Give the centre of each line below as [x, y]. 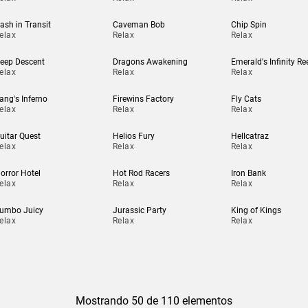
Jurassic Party [139, 210]
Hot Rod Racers [141, 173]
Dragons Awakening [150, 62]
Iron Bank [248, 173]
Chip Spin [249, 25]
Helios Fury [133, 136]
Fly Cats [246, 99]
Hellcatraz [250, 136]
